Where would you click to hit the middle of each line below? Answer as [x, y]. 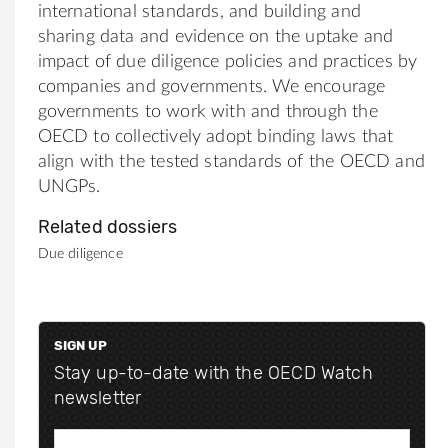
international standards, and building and [199, 11]
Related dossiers [107, 226]
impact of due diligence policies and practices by [227, 61]
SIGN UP [80, 345]
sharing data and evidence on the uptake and [215, 36]
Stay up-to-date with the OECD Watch [213, 373]
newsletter [97, 398]
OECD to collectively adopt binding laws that [215, 136]
